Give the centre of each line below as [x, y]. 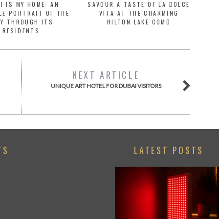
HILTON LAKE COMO [139, 22]
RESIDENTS [21, 31]
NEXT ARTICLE [106, 75]
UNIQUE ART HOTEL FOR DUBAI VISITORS [106, 86]
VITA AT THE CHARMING [139, 13]
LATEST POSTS [169, 150]
